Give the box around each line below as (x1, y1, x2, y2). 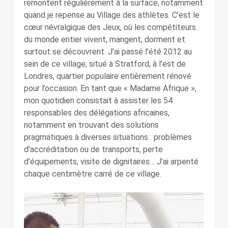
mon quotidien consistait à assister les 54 (23, 96, 173, 105)
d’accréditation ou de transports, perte (23, 145, 163, 154)
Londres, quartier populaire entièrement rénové (23, 71, 191, 81)
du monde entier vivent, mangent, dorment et (23, 35, 185, 44)
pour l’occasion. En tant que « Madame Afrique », (23, 83, 196, 93)
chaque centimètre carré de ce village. (23, 169, 161, 179)
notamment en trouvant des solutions (23, 120, 159, 130)
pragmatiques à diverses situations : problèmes (23, 132, 192, 142)
